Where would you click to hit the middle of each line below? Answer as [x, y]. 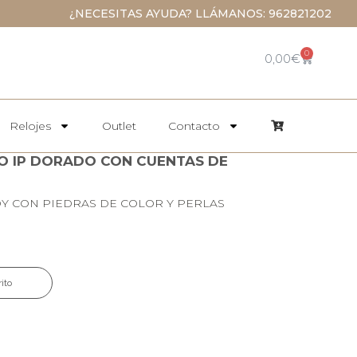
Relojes [30, 126]
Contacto [194, 126]
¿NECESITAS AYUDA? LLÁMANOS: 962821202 [200, 14]
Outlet [119, 126]
